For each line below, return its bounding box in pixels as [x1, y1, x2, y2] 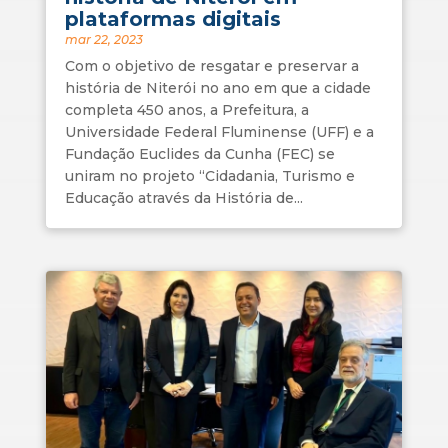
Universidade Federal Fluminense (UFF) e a [64, 122, 374, 141]
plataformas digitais [64, 6, 281, 31]
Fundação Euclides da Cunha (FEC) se [64, 144, 335, 163]
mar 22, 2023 [64, 31, 143, 47]
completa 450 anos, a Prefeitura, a [64, 100, 309, 119]
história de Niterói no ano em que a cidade [64, 78, 371, 97]
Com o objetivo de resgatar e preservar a [64, 56, 359, 75]
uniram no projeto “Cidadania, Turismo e [64, 166, 355, 185]
